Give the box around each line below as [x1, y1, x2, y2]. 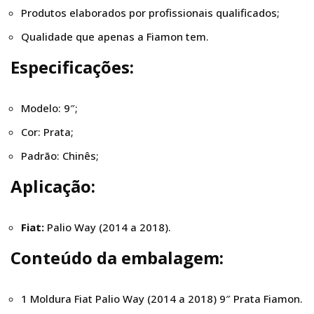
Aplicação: [11, 175, 95, 198]
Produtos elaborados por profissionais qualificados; [21, 6, 280, 20]
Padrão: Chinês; [21, 149, 99, 163]
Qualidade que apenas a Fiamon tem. [21, 29, 209, 43]
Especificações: [11, 55, 134, 78]
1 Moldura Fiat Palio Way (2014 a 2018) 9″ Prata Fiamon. [21, 292, 303, 306]
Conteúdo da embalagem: [11, 246, 224, 269]
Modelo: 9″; [21, 101, 78, 115]
